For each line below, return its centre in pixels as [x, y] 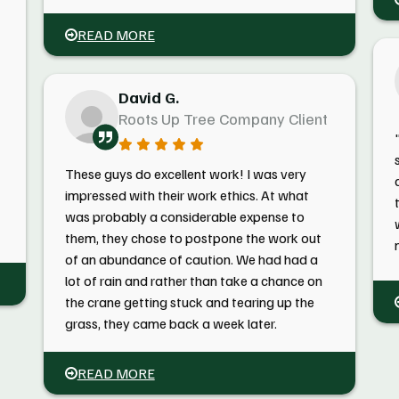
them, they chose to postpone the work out [193, 238]
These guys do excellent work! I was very [185, 174]
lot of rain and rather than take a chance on [193, 281]
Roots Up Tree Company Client [223, 118]
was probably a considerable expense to [184, 216]
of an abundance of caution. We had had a [191, 259]
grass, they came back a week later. [171, 323]
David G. [148, 97]
